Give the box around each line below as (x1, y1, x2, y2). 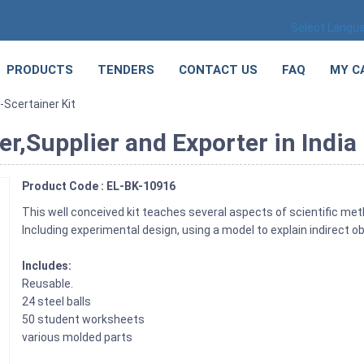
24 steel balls (22, 295, 92, 308)
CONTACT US (179, 63, 258, 77)
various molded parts (22, 331, 133, 344)
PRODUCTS (6, 63, 73, 77)
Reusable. (22, 277, 74, 290)
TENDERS (97, 63, 154, 77)
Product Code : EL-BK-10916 (22, 180, 176, 193)
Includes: (22, 259, 75, 272)
